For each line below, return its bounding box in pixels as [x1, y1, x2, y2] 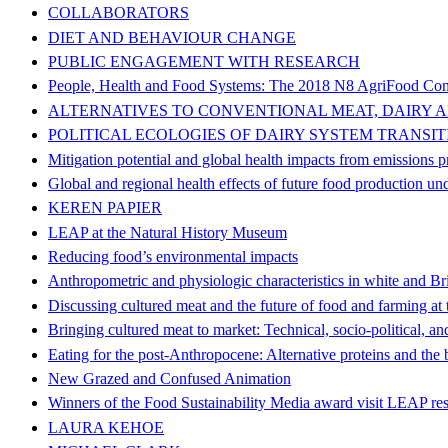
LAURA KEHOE [48, 418, 164, 436]
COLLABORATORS [48, 4, 189, 22]
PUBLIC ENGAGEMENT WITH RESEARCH [48, 52, 360, 70]
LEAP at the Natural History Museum [48, 223, 287, 241]
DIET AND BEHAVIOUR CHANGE [48, 28, 296, 46]
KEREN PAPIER [48, 199, 162, 217]
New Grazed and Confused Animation [48, 370, 291, 388]
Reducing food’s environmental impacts [48, 248, 298, 266]
